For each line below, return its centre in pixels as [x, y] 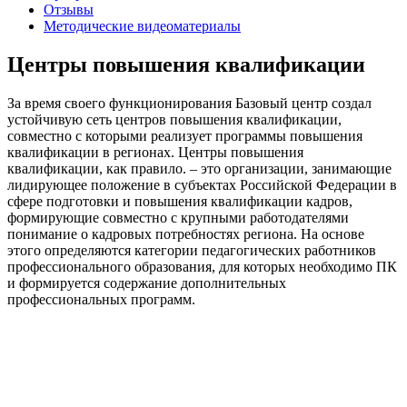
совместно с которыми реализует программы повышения [185, 135]
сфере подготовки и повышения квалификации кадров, [180, 201]
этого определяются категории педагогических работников [192, 250]
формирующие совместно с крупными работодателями [178, 217]
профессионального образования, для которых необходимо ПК [202, 266]
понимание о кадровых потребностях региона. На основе [186, 233]
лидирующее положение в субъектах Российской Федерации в [202, 184]
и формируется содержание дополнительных [147, 283]
